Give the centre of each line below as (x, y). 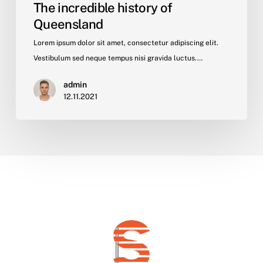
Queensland (68, 24)
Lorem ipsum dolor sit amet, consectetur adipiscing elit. (126, 43)
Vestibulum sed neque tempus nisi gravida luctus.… (118, 58)
